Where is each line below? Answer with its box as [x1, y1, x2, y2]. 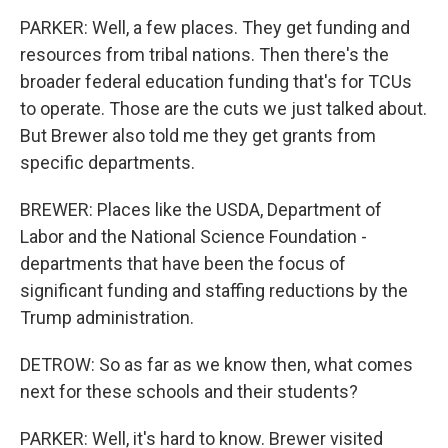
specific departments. [20, 152, 195, 173]
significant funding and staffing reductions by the [20, 280, 408, 301]
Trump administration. [20, 307, 194, 328]
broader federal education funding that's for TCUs [20, 71, 412, 92]
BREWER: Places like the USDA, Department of [20, 199, 382, 220]
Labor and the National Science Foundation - [20, 226, 367, 247]
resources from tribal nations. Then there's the [20, 44, 389, 65]
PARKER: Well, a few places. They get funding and [20, 17, 410, 38]
